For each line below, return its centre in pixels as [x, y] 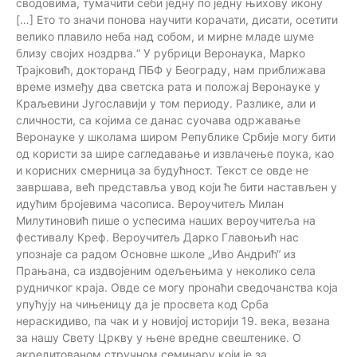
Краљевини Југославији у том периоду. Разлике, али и [166, 103]
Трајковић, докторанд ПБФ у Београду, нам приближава [171, 69]
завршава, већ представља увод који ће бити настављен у [177, 186]
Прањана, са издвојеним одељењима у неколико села [166, 270]
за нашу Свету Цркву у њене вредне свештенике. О [159, 337]
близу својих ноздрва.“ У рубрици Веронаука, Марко [161, 53]
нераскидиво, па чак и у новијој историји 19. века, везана [173, 320]
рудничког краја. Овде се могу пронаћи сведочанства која [177, 287]
